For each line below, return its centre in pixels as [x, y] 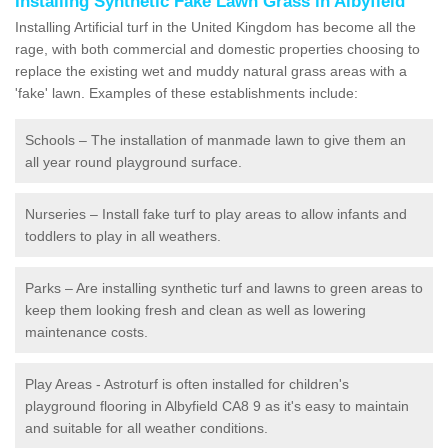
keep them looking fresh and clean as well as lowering [195, 309]
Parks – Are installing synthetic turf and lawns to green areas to [224, 287]
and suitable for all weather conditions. [146, 427]
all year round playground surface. [133, 161]
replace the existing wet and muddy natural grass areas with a [211, 70]
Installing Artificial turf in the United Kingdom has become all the [215, 26]
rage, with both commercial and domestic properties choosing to [217, 48]
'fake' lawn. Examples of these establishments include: [186, 92]
